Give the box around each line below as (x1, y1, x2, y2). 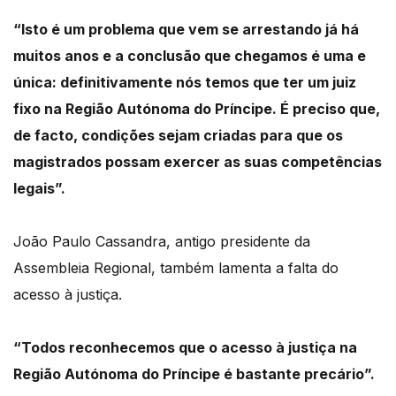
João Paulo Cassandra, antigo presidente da (13, 232, 310, 251)
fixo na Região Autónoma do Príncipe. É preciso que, (13, 100, 380, 118)
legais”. (13, 179, 65, 198)
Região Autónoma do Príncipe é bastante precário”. (13, 365, 375, 384)
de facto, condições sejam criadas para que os (13, 126, 343, 145)
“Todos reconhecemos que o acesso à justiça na (13, 339, 357, 357)
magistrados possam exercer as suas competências (13, 153, 382, 171)
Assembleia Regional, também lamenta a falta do (13, 259, 339, 278)
